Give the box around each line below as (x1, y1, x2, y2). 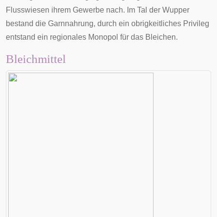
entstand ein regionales (6, 33, 88, 41)
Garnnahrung (48, 19, 93, 28)
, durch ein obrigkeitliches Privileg (93, 19, 209, 28)
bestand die (6, 19, 48, 28)
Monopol (88, 33, 118, 41)
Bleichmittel (6, 52, 66, 65)
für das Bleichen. (118, 33, 178, 41)
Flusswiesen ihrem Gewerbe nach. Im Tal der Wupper (6, 6, 189, 14)
